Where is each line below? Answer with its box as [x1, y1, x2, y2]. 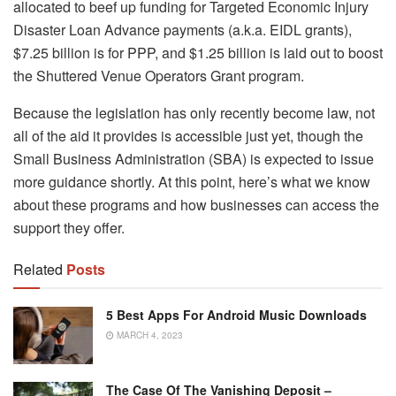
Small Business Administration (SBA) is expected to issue [13, 148, 374, 170]
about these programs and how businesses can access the [13, 194, 379, 216]
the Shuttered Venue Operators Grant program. [13, 65, 304, 87]
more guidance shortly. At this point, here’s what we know [13, 171, 370, 193]
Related [13, 259, 63, 280]
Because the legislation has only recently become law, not [13, 103, 375, 124]
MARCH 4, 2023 [114, 329, 183, 342]
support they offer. [13, 217, 125, 239]
